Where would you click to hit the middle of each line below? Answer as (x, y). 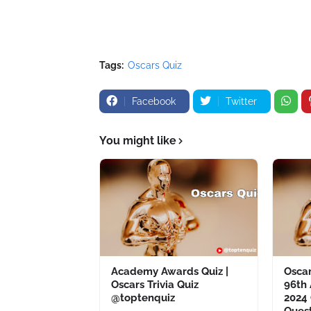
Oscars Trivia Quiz (155, 284)
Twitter (241, 101)
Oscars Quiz (155, 65)
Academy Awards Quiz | (170, 271)
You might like (138, 140)
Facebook (154, 101)
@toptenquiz (143, 297)
